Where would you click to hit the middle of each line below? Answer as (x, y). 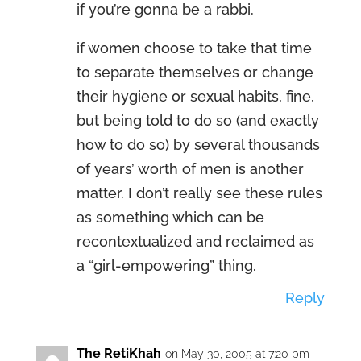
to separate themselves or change (195, 72)
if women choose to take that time (194, 48)
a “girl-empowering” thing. (166, 266)
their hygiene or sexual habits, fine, (195, 96)
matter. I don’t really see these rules (199, 193)
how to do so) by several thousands (198, 145)
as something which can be (170, 217)
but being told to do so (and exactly (197, 120)
